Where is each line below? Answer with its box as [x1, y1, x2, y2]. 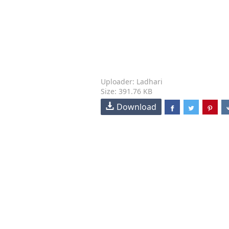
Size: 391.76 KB [101, 86, 152, 96]
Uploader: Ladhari [101, 77, 163, 86]
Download [117, 101, 156, 112]
